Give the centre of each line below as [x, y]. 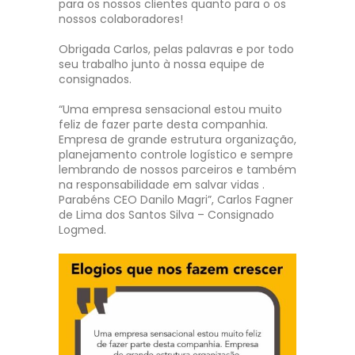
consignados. [95, 79]
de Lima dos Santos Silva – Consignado [166, 215]
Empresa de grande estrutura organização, [177, 139]
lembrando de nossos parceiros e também [177, 170]
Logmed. [82, 230]
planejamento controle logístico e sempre [176, 155]
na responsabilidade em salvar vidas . [162, 185]
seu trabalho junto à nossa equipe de [162, 64]
